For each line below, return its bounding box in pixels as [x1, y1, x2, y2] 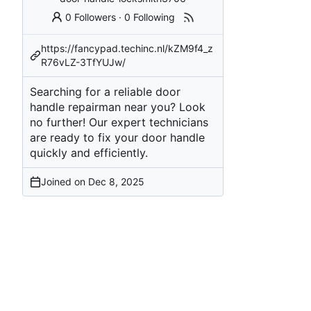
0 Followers [65, 10, 117, 23]
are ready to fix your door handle [30, 130, 205, 144]
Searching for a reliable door [30, 84, 180, 99]
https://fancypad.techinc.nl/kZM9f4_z [41, 42, 213, 54]
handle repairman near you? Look [30, 99, 205, 114]
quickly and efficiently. [30, 145, 148, 160]
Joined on [41, 175, 88, 187]
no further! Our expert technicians [30, 115, 208, 129]
